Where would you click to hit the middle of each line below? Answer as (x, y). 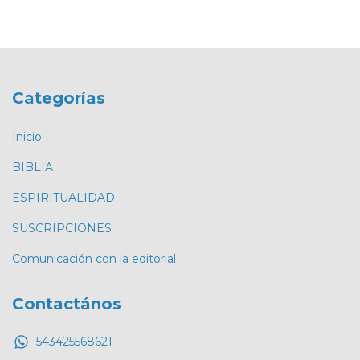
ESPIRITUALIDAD (63, 197)
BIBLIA (33, 167)
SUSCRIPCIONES (62, 228)
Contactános (67, 303)
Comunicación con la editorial (94, 258)
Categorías (59, 98)
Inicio (27, 136)
